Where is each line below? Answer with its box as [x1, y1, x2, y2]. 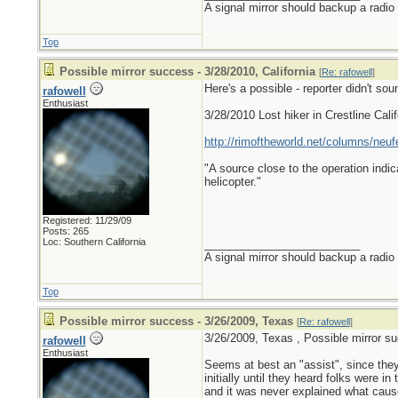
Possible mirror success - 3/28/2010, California [59, 65, 315, 78]
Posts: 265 [42, 226, 89, 236]
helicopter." [203, 175, 261, 188]
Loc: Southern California [42, 236, 146, 247]
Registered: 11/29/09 [42, 215, 131, 226]
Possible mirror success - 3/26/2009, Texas [59, 314, 293, 328]
